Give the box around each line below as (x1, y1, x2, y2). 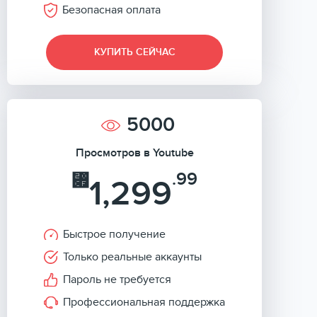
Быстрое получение (63, 227, 166, 241)
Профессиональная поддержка (63, 295, 225, 309)
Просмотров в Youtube (75, 146, 194, 160)
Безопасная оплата (62, 3, 161, 17)
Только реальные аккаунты (63, 250, 202, 264)
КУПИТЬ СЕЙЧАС (93, 46, 175, 58)
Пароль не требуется (63, 272, 171, 287)
